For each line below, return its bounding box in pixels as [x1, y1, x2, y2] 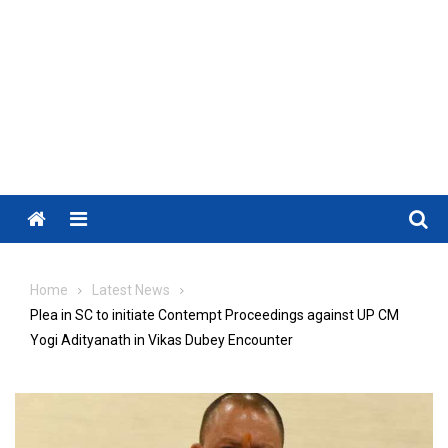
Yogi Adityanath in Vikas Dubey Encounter [30, 332, 293, 348]
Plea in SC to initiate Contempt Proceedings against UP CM [30, 307, 399, 323]
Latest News [92, 282, 170, 298]
